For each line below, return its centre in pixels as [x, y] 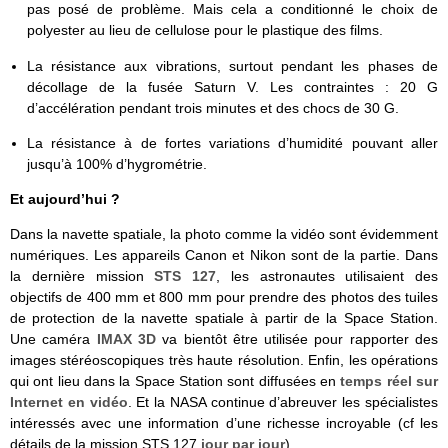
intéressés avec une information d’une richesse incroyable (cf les [224, 422]
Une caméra [53, 338]
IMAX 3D [126, 338]
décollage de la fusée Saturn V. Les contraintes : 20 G [232, 86]
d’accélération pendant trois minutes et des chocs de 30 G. [212, 107]
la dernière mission [82, 275]
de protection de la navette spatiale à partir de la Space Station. [224, 317]
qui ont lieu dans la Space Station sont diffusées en [175, 380]
